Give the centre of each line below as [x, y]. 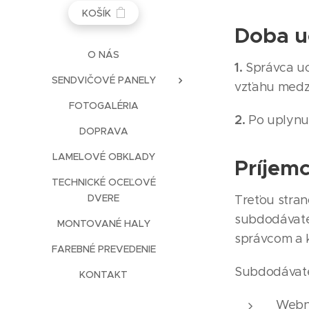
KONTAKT [103, 275]
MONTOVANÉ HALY [103, 223]
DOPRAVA [103, 131]
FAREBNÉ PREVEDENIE [103, 249]
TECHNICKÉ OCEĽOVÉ [103, 182]
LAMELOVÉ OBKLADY [103, 157]
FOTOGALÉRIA [103, 106]
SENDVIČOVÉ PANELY [103, 80]
